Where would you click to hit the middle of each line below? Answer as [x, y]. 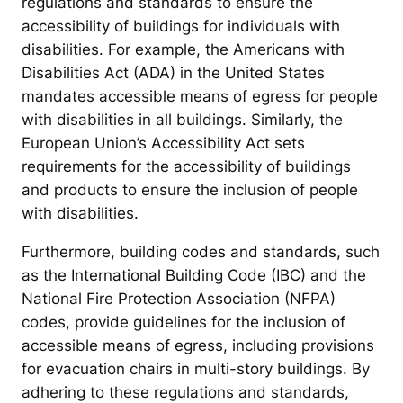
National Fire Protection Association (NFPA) [179, 299]
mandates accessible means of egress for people [200, 97]
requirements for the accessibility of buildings [186, 167]
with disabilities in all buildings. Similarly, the [182, 120]
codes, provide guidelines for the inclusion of [184, 322]
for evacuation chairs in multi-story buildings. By [196, 369]
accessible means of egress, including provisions [198, 346]
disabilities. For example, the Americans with [183, 50]
